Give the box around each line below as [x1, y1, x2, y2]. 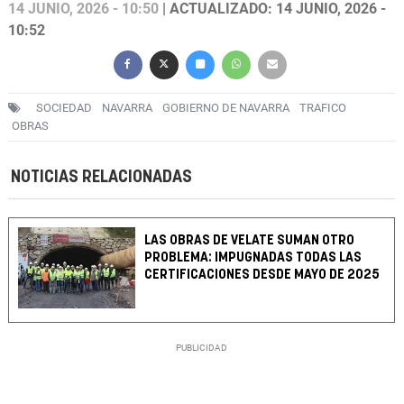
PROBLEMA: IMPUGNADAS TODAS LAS [144, 251, 363, 265]
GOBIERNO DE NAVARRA [162, 101, 289, 115]
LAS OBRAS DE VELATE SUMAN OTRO [144, 234, 355, 248]
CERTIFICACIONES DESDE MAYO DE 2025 [144, 268, 381, 282]
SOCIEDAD [36, 101, 92, 115]
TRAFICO [299, 101, 346, 115]
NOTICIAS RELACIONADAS [11, 169, 192, 187]
